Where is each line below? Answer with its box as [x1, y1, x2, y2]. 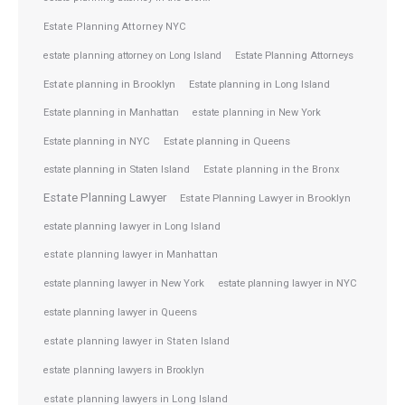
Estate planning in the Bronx [203, 164, 340, 175]
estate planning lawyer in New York [43, 278, 204, 289]
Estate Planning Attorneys [235, 49, 353, 61]
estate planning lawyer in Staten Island [43, 335, 230, 347]
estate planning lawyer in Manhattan [43, 249, 218, 260]
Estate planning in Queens [164, 135, 290, 147]
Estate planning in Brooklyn [43, 78, 175, 90]
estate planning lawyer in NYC [218, 277, 357, 289]
